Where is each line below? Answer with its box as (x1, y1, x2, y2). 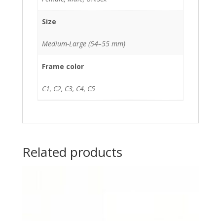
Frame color (42, 62, 84, 72)
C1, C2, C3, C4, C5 (42, 84, 95, 94)
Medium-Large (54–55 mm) (42, 39, 125, 49)
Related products (22, 143, 122, 161)
